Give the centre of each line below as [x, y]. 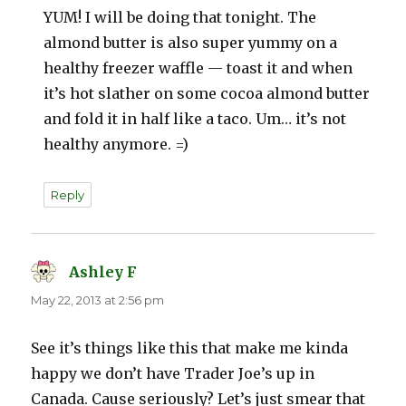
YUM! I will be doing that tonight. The [180, 18]
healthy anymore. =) [116, 145]
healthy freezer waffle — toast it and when [198, 68]
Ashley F [103, 272]
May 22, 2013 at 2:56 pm [98, 300]
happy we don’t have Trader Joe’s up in [173, 374]
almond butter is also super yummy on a [191, 43]
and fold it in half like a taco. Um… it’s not [195, 119]
